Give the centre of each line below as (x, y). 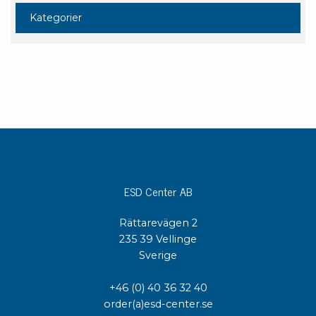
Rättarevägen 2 (158, 223)
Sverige (158, 255)
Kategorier (56, 18)
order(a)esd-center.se (158, 304)
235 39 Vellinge (158, 239)
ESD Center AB (158, 191)
